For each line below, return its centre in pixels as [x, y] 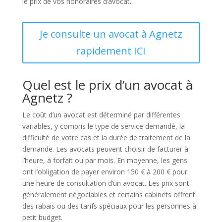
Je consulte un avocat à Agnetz [111, 34]
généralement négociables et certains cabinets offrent [109, 194]
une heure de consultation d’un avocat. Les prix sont [106, 183]
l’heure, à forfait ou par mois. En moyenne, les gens [105, 160]
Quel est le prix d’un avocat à [107, 85]
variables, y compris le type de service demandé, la [103, 126]
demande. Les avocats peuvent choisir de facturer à [105, 149]
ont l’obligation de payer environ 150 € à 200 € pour [105, 172]
